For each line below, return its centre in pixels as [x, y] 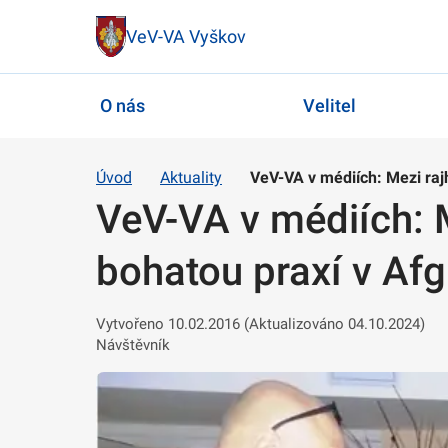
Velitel [329, 106]
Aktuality [191, 177]
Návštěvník [133, 344]
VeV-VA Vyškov [186, 36]
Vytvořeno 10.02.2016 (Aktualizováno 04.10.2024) [260, 323]
